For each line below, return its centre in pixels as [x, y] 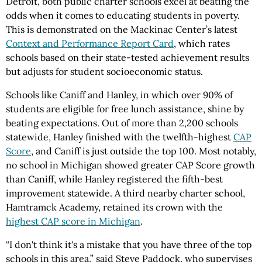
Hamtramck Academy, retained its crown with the [114, 207]
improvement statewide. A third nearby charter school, [125, 193]
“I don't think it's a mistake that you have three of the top [129, 245]
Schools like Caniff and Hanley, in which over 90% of [119, 95]
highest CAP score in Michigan [73, 221]
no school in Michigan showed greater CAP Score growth [130, 165]
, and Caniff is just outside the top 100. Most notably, [144, 151]
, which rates [202, 44]
